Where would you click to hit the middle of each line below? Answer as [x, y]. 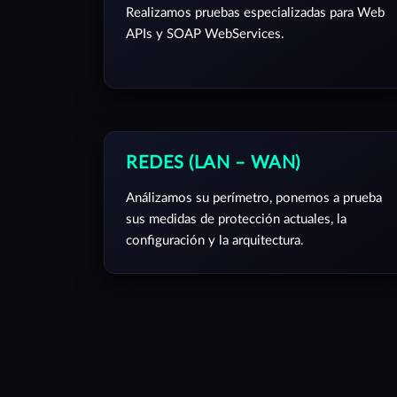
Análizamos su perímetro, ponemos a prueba [254, 198]
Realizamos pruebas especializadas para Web [255, 13]
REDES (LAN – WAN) [213, 163]
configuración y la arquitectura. [215, 241]
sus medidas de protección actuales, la [236, 219]
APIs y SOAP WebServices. [205, 34]
